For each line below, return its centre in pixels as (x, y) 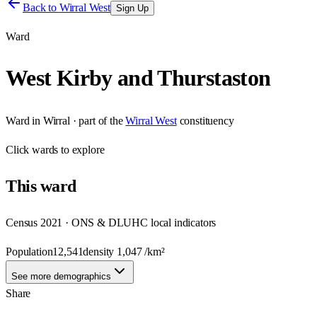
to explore (81, 149)
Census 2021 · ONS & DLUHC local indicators (111, 222)
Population (29, 251)
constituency (207, 120)
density (100, 251)
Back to (41, 7)
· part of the (96, 120)
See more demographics (61, 276)
